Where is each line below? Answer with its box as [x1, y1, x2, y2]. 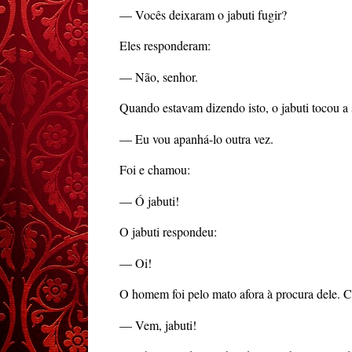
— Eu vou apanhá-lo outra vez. [119, 130, 273, 147]
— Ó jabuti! [119, 192, 179, 209]
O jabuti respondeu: [119, 223, 217, 240]
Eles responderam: [119, 37, 211, 54]
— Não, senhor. [119, 68, 198, 85]
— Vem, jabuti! [119, 316, 196, 333]
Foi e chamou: [119, 161, 190, 178]
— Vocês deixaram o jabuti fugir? [119, 5, 287, 23]
